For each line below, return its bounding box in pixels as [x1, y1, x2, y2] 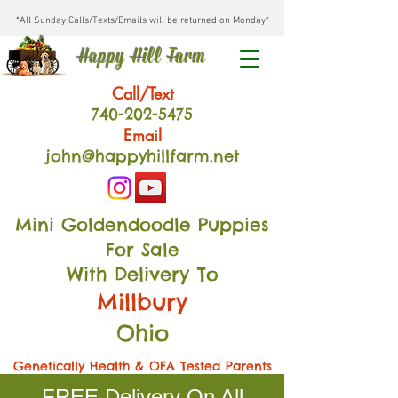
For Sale [105, 238, 179, 260]
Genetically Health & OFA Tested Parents [12, 358, 272, 374]
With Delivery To [66, 262, 219, 286]
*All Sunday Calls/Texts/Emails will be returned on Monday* [15, 15, 269, 27]
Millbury [97, 288, 187, 316]
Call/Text [111, 83, 173, 104]
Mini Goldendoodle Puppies [15, 213, 269, 235]
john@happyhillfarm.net [44, 146, 240, 166]
